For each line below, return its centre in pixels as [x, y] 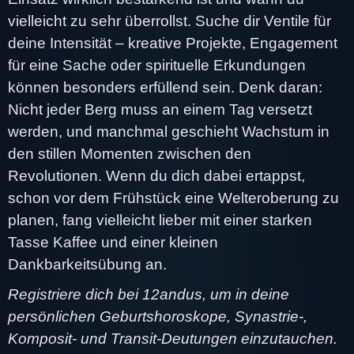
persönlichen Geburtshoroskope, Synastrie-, [158, 316]
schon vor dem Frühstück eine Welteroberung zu [173, 198]
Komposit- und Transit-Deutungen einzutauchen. [173, 338]
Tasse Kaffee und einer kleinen [113, 242]
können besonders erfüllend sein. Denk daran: [165, 87]
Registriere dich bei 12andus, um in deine [149, 294]
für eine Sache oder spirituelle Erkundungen [157, 65]
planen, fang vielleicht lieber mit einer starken [160, 220]
